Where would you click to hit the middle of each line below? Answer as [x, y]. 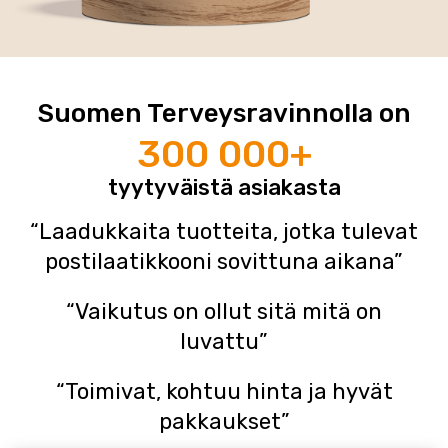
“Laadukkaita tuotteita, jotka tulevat [224, 231]
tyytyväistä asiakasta [224, 187]
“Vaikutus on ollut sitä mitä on [224, 311]
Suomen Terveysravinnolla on [224, 113]
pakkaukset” [224, 421]
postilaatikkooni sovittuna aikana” [224, 261]
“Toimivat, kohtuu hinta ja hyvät [224, 391]
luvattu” [224, 341]
